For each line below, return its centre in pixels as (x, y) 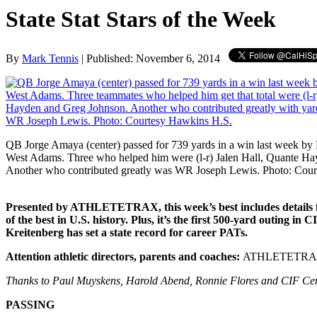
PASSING (30, 304)
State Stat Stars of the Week (141, 19)
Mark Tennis (50, 58)
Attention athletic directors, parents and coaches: (124, 256)
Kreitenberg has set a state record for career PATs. (127, 232)
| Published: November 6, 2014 (151, 58)
